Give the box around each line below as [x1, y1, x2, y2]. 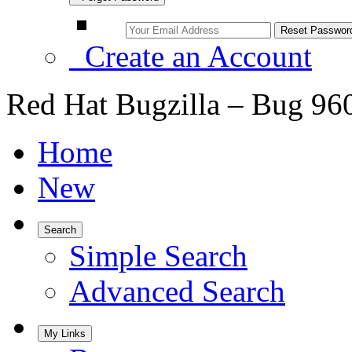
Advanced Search [69, 274, 285, 308]
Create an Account [69, 39, 312, 73]
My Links [44, 328, 86, 339]
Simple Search [69, 239, 247, 273]
